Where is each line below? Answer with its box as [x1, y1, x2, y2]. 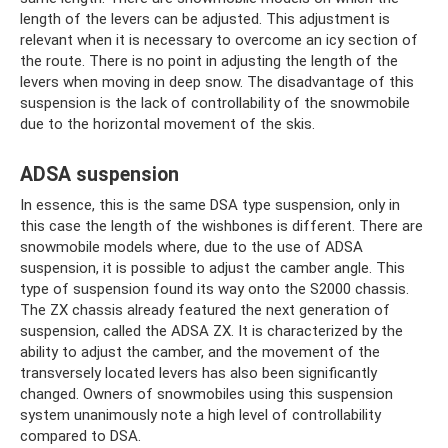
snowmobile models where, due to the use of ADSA [20, 238, 363, 256]
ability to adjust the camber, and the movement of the [20, 343, 380, 361]
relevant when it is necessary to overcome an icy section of [20, 31, 418, 49]
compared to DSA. [20, 427, 141, 445]
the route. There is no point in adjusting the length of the [20, 52, 398, 70]
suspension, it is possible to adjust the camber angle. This [20, 259, 405, 277]
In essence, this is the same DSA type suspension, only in [20, 196, 400, 214]
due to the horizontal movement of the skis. [20, 115, 315, 133]
